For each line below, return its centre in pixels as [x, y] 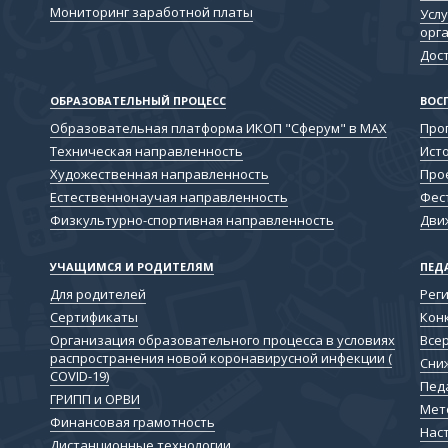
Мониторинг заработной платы [152, 12]
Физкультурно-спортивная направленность [192, 220]
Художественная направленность [160, 174]
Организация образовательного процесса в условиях [223, 339]
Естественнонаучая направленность [169, 197]
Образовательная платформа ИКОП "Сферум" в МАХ [219, 128]
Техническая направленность [147, 151]
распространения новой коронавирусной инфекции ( [221, 357]
